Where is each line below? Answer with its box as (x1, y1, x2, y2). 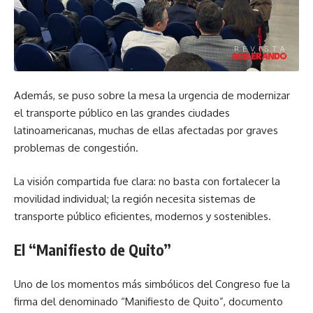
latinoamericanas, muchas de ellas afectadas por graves (14, 124, 278, 137)
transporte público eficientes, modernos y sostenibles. (14, 209, 271, 223)
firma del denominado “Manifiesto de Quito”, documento (14, 294, 283, 308)
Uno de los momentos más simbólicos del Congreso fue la (14, 277, 290, 291)
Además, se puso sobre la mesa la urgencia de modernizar (14, 89, 290, 102)
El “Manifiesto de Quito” (14, 240, 171, 259)
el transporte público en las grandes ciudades (14, 106, 230, 119)
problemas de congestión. (14, 141, 138, 154)
